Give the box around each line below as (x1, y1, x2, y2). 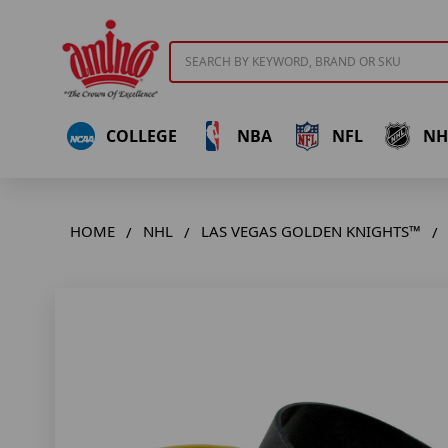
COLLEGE (105, 124, 177, 147)
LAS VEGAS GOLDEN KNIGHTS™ (201, 221, 421, 242)
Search (169, 41, 216, 61)
